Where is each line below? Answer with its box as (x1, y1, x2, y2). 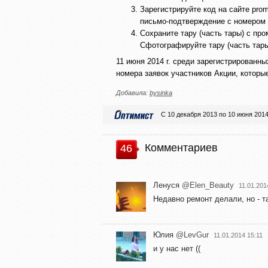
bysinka (150, 89, 172, 96)
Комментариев (145, 141, 218, 154)
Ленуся (153, 180, 182, 190)
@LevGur (176, 230, 209, 239)
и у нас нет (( (153, 243, 200, 253)
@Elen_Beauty (182, 180, 234, 190)
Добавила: (116, 89, 150, 96)
